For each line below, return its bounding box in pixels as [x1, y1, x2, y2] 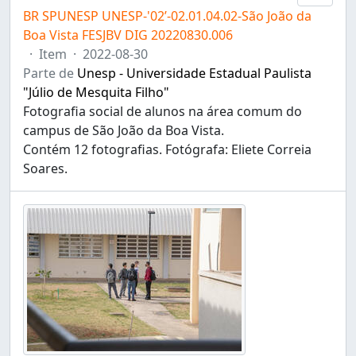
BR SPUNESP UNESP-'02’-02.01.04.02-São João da [23, 7, 311, 25]
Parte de [23, 64, 77, 82]
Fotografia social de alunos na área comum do [23, 103, 302, 120]
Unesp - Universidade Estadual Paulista [77, 64, 311, 82]
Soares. [23, 160, 68, 177]
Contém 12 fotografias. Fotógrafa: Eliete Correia [23, 141, 311, 158]
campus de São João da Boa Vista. [23, 122, 224, 139]
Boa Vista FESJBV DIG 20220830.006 [23, 26, 233, 44]
